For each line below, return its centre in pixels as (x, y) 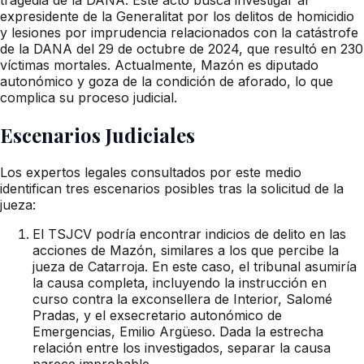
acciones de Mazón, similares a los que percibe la (186, 250)
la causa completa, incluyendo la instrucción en (180, 282)
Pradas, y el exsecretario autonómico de (157, 315)
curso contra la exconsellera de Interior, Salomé (182, 299)
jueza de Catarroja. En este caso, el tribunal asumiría (195, 266)
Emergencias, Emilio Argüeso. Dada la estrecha (178, 331)
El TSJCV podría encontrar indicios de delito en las (189, 234)
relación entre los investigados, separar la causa (182, 347)
